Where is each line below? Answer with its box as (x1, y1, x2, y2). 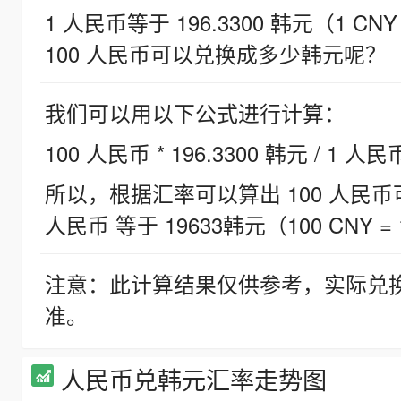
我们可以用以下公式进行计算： (45, 98, 346, 129)
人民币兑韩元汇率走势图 (61, 362, 327, 397)
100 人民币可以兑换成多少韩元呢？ (45, 38, 387, 70)
